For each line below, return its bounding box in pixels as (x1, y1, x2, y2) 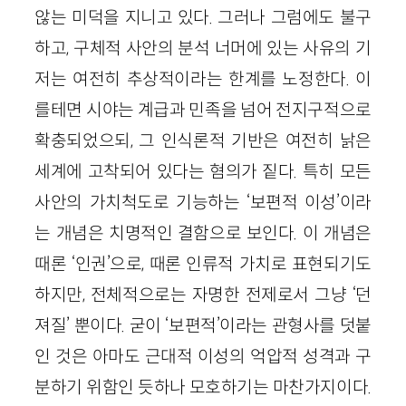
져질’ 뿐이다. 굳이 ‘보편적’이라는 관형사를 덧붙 (34, 314, 372, 337)
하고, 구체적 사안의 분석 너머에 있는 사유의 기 (34, 37, 372, 60)
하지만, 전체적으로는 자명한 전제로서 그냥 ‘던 (34, 284, 372, 306)
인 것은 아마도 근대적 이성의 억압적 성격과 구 (34, 345, 372, 368)
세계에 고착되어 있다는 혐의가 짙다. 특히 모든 (34, 160, 372, 183)
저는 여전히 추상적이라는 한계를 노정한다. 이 (34, 68, 372, 91)
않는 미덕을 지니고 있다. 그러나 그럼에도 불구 (34, 6, 372, 29)
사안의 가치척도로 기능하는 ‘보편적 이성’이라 (34, 191, 372, 214)
